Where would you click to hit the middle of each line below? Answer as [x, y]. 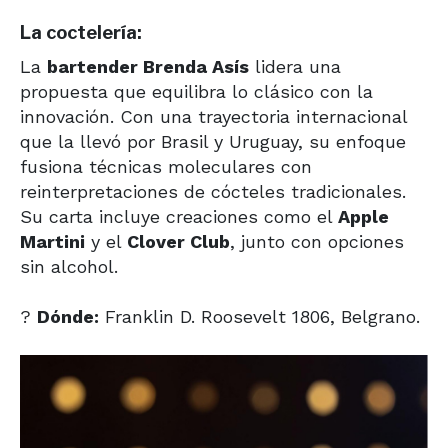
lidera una [295, 67]
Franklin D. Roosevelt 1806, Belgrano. [259, 317]
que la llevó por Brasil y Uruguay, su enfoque [213, 142]
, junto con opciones [317, 242]
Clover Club [178, 242]
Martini [52, 242]
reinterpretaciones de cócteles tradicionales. [213, 192]
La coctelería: [81, 33]
